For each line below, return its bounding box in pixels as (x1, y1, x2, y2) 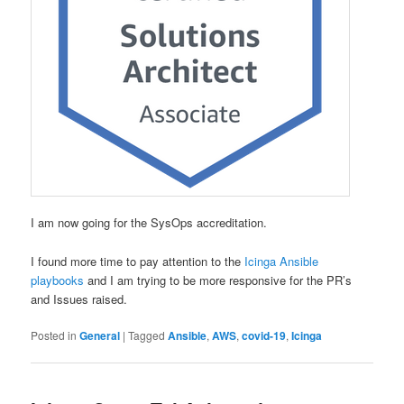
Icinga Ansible (244, 252, 319, 270)
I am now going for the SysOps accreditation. (31, 214, 268, 232)
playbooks (31, 271, 85, 289)
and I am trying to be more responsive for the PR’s (84, 271, 353, 289)
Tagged (128, 326, 166, 343)
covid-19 (242, 326, 287, 344)
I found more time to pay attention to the (31, 252, 245, 270)
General (79, 326, 121, 344)
